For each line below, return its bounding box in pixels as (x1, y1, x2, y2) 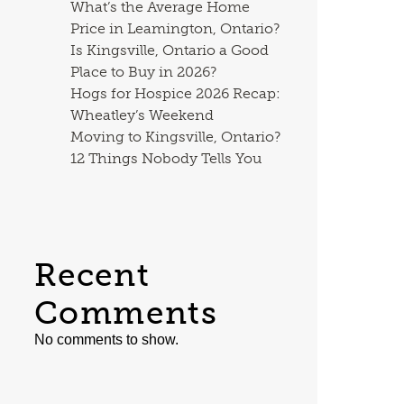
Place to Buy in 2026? (69, 63, 216, 80)
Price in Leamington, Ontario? (69, 20, 280, 37)
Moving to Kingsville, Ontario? (69, 128, 280, 145)
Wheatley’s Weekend (69, 106, 214, 124)
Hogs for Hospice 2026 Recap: (69, 85, 280, 102)
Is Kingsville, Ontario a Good (69, 41, 269, 59)
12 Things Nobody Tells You (69, 150, 262, 167)
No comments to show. (33, 332, 179, 347)
